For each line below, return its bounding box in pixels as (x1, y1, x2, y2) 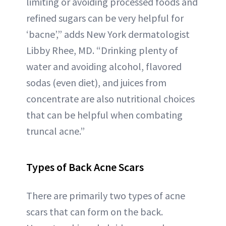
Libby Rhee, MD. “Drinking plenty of (26, 44, 178, 56)
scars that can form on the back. (26, 205, 163, 218)
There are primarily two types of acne (26, 189, 185, 202)
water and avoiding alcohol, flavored (26, 60, 182, 73)
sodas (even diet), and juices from (26, 76, 166, 89)
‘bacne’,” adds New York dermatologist (26, 28, 190, 40)
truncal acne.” (26, 125, 85, 137)
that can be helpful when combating (26, 108, 183, 121)
